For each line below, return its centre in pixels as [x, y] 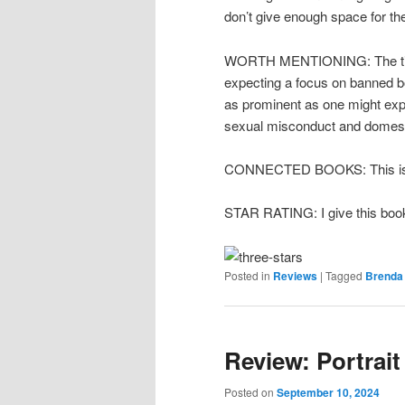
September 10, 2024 [328, 393]
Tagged [344, 275]
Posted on [250, 392]
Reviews [295, 275]
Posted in [247, 275]
